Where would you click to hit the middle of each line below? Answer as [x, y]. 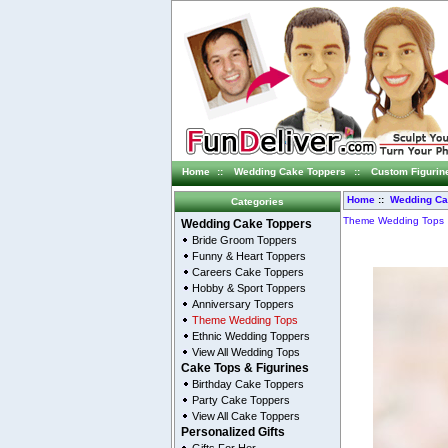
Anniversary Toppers [243, 304]
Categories [257, 201]
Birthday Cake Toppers [248, 384]
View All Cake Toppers [246, 416]
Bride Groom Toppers [245, 240]
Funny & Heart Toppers [249, 256]
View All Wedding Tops [246, 352]
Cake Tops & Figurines [245, 368]
